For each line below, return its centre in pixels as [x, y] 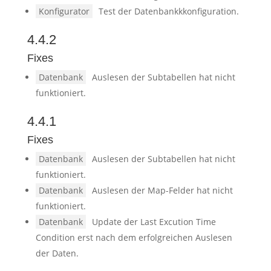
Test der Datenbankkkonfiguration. [168, 11]
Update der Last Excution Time [154, 222]
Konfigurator [64, 11]
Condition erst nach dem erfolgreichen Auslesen [134, 237]
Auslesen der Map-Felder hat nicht [162, 190]
